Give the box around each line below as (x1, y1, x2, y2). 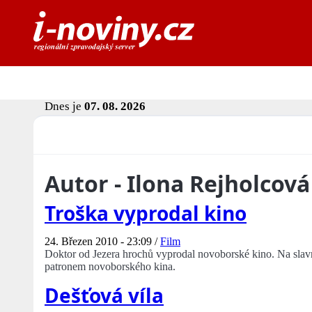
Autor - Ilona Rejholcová (45, 169, 310, 199)
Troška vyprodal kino (45, 200, 247, 227)
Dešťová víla (45, 282, 164, 309)
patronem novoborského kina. (45, 260, 175, 273)
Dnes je (45, 100, 84, 114)
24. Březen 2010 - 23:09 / (45, 235, 160, 248)
